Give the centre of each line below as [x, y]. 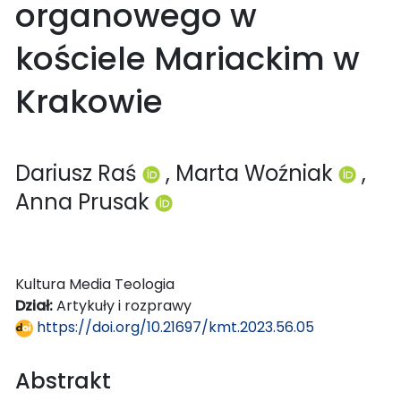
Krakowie [89, 101]
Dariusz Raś [79, 173]
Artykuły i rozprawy [124, 305]
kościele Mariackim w [188, 58]
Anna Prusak [85, 201]
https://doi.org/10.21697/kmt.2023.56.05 [174, 327]
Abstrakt [63, 380]
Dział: [36, 305]
